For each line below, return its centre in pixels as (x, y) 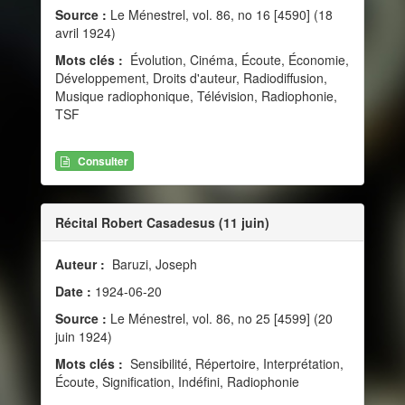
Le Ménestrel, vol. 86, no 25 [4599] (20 (220, 318)
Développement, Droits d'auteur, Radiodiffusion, (191, 77)
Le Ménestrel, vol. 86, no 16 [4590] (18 (220, 14)
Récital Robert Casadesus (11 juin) (162, 222)
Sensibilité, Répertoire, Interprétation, (235, 363)
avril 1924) (85, 32)
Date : (75, 291)
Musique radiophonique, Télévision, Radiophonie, (196, 95)
